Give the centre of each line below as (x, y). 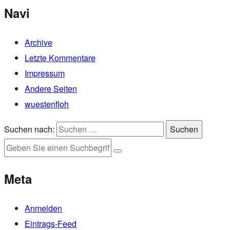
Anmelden (43, 208)
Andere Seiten (51, 88)
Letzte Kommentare (60, 57)
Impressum (45, 73)
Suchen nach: (30, 129)
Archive (39, 42)
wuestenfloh (47, 104)
